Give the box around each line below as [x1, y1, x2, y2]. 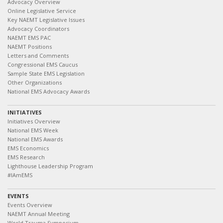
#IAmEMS [7, 171, 32, 179]
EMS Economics [7, 144, 49, 152]
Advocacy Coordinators [7, 25, 69, 32]
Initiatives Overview [7, 117, 60, 125]
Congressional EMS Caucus [7, 61, 78, 68]
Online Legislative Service [7, 7, 76, 14]
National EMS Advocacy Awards [7, 88, 90, 95]
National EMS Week [7, 126, 58, 134]
